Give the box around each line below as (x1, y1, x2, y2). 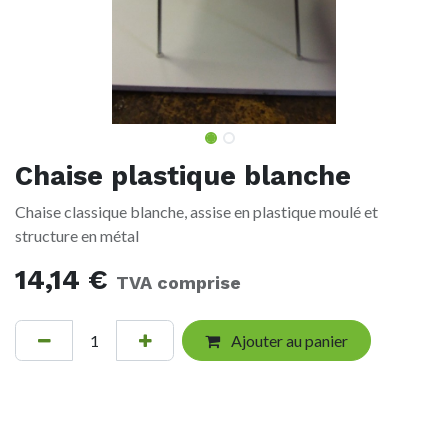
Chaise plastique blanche (15, 160, 351, 193)
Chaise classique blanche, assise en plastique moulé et (15, 202, 378, 222)
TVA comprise (116, 272, 241, 294)
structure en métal (15, 226, 139, 246)
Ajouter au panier (227, 330, 348, 350)
